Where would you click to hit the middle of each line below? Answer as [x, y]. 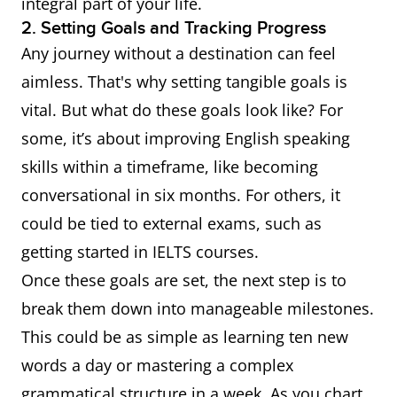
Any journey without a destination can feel [179, 53]
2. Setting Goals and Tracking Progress [174, 28]
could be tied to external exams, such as [171, 223]
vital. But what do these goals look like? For [182, 110]
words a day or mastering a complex [157, 365]
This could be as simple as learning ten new [185, 337]
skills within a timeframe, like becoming [170, 167]
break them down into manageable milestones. [198, 308]
